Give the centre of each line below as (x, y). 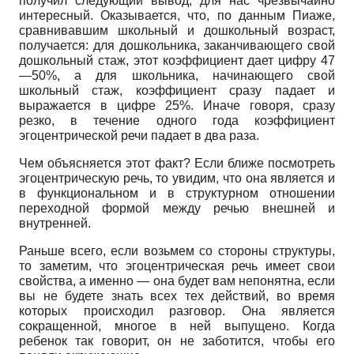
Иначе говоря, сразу (269, 105)
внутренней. (55, 223)
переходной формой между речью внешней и (177, 208)
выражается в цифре (92, 105)
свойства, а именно (78, 281)
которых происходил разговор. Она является (177, 311)
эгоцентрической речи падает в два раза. (139, 135)
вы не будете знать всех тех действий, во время (177, 296)
